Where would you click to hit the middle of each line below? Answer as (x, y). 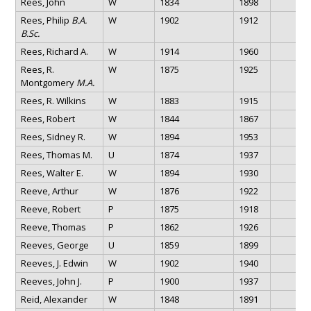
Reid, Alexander (54, 299)
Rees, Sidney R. (53, 136)
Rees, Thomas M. (56, 154)
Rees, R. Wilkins (53, 100)
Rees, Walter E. (52, 173)
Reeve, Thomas (53, 227)
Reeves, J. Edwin (54, 263)
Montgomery (48, 82)
